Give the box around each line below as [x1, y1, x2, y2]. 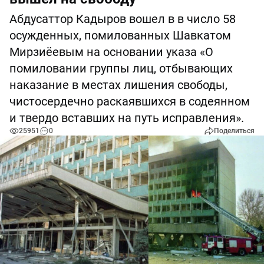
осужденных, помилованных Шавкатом [9, 28, 231, 42]
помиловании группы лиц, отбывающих [9, 61, 233, 75]
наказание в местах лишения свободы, [9, 78, 227, 92]
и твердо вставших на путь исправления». [9, 111, 244, 125]
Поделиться [214, 127, 255, 135]
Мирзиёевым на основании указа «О [9, 45, 213, 59]
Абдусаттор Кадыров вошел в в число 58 [9, 12, 236, 26]
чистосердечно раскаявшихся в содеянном [9, 94, 250, 108]
